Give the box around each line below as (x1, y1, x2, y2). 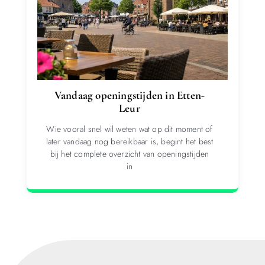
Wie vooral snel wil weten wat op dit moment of (46, 122, 213, 135)
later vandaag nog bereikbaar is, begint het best (46, 135, 214, 147)
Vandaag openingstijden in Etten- (54, 88, 205, 102)
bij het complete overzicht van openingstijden (50, 147, 209, 160)
